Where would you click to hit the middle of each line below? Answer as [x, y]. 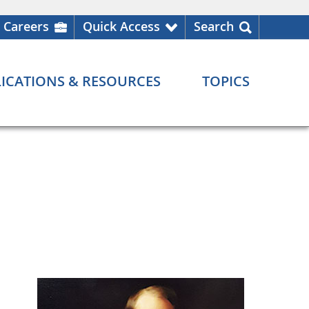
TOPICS [226, 81]
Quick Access [121, 26]
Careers [26, 26]
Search [214, 26]
